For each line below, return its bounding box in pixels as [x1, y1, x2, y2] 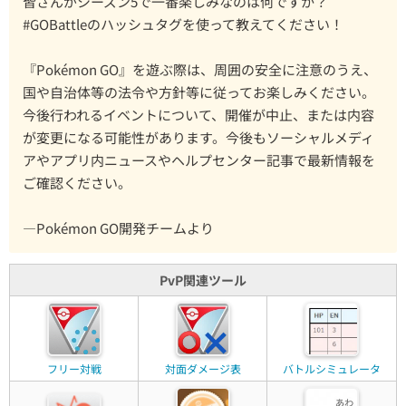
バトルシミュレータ [283, 361, 381, 377]
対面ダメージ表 [164, 361, 241, 377]
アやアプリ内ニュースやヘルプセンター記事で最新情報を [23, 150, 375, 170]
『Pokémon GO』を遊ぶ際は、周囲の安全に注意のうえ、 [23, 60, 377, 80]
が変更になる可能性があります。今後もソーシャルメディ [23, 128, 374, 148]
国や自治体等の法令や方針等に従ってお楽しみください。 [23, 82, 375, 102]
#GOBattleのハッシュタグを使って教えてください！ [23, 14, 343, 34]
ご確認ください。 [23, 173, 131, 193]
